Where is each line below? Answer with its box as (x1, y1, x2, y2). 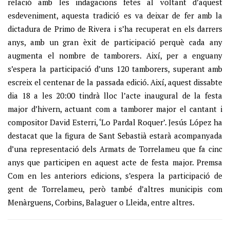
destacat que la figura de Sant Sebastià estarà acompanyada (8, 130, 222, 141)
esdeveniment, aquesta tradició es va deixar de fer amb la (8, 10, 222, 21)
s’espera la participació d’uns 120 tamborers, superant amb (8, 63, 222, 74)
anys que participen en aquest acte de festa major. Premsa (8, 157, 222, 167)
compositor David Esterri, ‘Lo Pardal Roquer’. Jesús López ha (8, 117, 222, 127)
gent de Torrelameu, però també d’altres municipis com (8, 183, 222, 194)
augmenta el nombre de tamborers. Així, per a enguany (8, 50, 222, 61)
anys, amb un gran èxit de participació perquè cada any (8, 36, 222, 47)
